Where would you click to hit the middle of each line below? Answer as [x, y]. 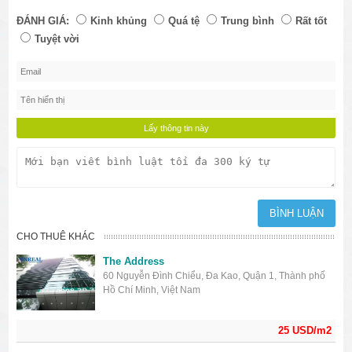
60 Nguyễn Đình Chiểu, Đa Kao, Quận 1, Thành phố [214, 275]
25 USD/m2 [304, 330]
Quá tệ [184, 20]
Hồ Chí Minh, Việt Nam [152, 290]
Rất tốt [312, 20]
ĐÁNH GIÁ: [43, 20]
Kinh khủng [119, 20]
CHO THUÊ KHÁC [56, 236]
